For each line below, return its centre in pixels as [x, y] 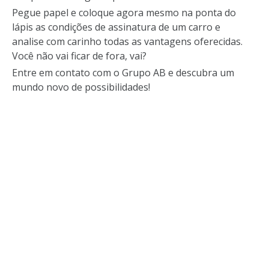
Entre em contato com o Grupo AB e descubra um [123, 73]
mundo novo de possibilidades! [81, 87]
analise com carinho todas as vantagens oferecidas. [127, 41]
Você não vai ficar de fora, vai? [79, 56]
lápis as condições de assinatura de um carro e [116, 27]
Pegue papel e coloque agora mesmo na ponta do [124, 13]
